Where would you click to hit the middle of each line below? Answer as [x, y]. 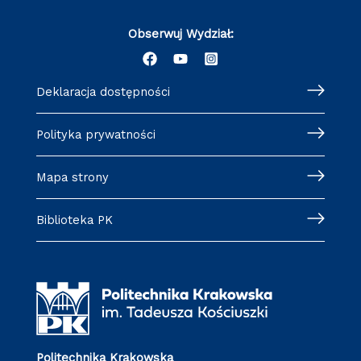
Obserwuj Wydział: [180, 33]
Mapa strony [77, 177]
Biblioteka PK [78, 220]
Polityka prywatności [99, 134]
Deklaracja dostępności [107, 91]
